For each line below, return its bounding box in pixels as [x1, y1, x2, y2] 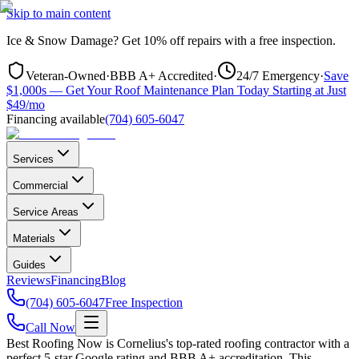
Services [13, 153, 54, 165]
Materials [13, 232, 55, 244]
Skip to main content [6, 6, 111, 20]
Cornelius [117, 337, 166, 350]
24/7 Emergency [236, 69, 320, 83]
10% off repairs [143, 34, 221, 47]
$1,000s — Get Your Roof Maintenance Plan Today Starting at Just [6, 83, 346, 97]
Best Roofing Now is [6, 337, 117, 350]
